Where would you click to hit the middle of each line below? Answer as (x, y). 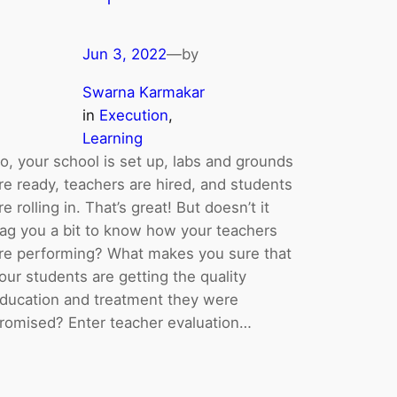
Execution (134, 115)
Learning (113, 138)
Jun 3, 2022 (125, 54)
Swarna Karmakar (144, 92)
